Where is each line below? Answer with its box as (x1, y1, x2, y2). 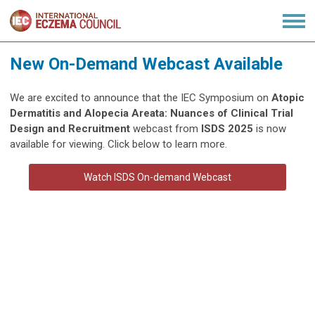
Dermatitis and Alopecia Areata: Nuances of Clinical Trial (10, 107, 293, 120)
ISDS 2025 (201, 122, 253, 136)
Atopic (271, 91, 304, 105)
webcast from (130, 122, 201, 136)
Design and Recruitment (10, 122, 130, 136)
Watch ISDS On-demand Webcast (84, 172, 231, 184)
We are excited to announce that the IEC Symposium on (10, 91, 271, 105)
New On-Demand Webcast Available (10, 54, 287, 75)
